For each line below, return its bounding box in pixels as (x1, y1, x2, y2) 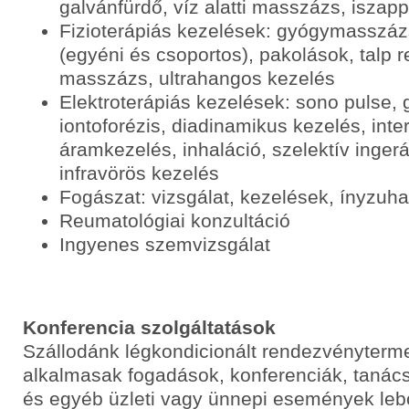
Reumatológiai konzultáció (59, 210, 290, 231)
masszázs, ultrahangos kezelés (59, 68, 335, 89)
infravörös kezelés (59, 163, 219, 184)
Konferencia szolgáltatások (23, 317, 276, 338)
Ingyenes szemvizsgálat (59, 234, 270, 255)
